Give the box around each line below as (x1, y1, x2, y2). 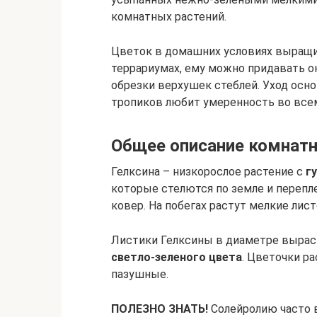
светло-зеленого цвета (111, 250, 242, 264)
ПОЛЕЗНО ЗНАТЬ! (111, 302, 208, 316)
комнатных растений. (111, 10, 226, 23)
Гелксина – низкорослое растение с (111, 165, 306, 178)
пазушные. (111, 267, 168, 281)
